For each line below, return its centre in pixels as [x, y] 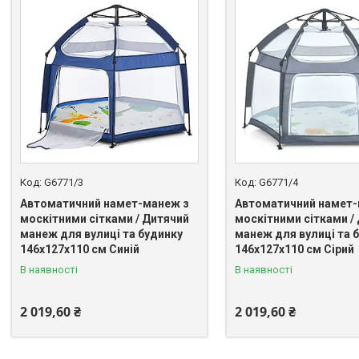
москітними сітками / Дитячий [105, 218]
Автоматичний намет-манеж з [105, 203]
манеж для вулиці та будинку [101, 234]
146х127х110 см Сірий [294, 249]
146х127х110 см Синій [80, 249]
